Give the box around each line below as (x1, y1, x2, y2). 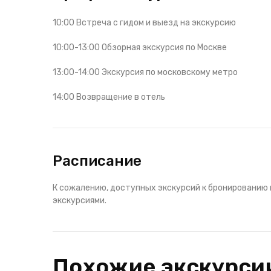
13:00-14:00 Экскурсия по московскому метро (53, 67, 238, 77)
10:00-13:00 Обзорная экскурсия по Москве (53, 42, 227, 53)
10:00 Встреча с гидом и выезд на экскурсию (53, 18, 236, 28)
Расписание (53, 152, 142, 169)
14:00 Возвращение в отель (53, 92, 165, 102)
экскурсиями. (53, 195, 106, 206)
